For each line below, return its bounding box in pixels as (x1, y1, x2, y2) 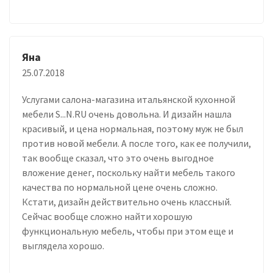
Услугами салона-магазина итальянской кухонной (22, 93, 235, 105)
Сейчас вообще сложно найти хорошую (22, 210, 193, 222)
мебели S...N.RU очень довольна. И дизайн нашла (22, 107, 232, 120)
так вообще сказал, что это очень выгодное (22, 151, 214, 164)
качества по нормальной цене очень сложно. (22, 180, 218, 193)
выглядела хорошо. (22, 239, 104, 252)
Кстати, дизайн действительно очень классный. (22, 195, 232, 208)
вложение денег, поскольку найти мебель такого (22, 166, 235, 179)
